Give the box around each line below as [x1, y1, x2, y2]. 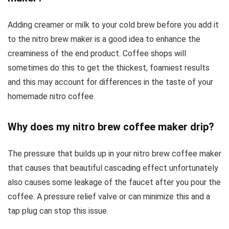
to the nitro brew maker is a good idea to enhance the [8, 34, 200, 44]
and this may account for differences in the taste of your [8, 77, 213, 87]
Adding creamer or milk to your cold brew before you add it [8, 20, 219, 30]
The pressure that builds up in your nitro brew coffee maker [8, 149, 221, 159]
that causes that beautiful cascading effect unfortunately [8, 163, 218, 173]
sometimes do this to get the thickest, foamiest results [8, 63, 210, 73]
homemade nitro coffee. [8, 91, 95, 102]
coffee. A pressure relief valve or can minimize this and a [8, 192, 210, 202]
